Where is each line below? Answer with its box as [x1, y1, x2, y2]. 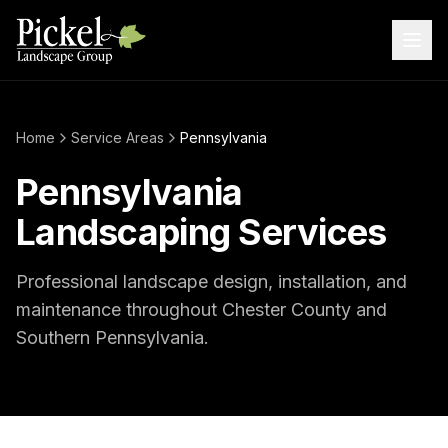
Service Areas [71, 129, 164, 146]
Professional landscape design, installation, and [16, 271, 407, 292]
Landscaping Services [16, 210, 387, 254]
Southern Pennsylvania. [16, 327, 209, 348]
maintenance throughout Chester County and [16, 299, 387, 320]
